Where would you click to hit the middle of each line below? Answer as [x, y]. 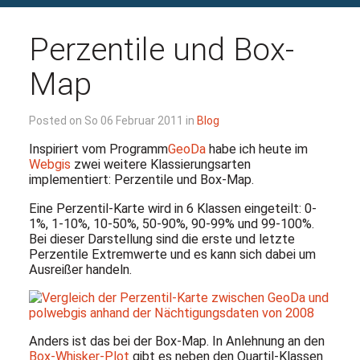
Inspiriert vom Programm [98, 149]
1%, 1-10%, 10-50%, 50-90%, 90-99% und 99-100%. [171, 223]
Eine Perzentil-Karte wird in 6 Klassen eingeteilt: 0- [172, 208]
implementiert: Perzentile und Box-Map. [141, 180]
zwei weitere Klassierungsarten [160, 165]
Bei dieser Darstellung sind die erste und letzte [162, 239]
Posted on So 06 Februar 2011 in [112, 121]
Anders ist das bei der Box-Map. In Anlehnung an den [176, 342]
